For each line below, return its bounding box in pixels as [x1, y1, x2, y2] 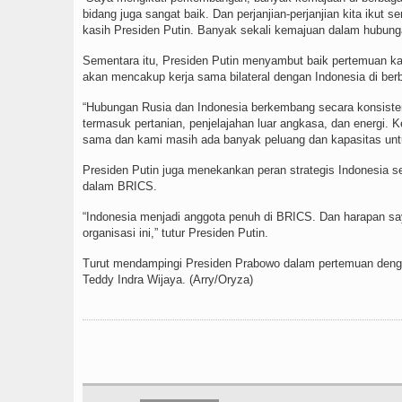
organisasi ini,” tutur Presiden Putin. [83, 226, 268, 240]
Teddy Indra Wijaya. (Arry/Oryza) [83, 273, 253, 287]
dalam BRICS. [83, 179, 157, 194]
